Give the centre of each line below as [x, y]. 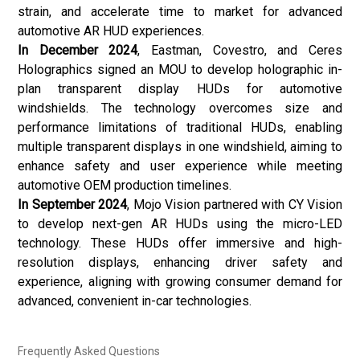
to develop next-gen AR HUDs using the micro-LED [180, 224]
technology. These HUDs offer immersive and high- [180, 243]
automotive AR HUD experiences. [111, 31]
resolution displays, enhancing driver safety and [180, 262]
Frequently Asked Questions [89, 351]
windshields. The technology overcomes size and [180, 108]
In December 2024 [78, 50]
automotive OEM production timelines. [125, 185]
